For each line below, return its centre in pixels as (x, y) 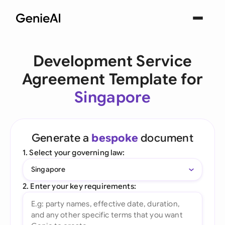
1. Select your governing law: (74, 152)
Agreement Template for (113, 79)
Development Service (113, 61)
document (165, 138)
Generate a (62, 138)
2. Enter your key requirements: (79, 186)
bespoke (115, 138)
